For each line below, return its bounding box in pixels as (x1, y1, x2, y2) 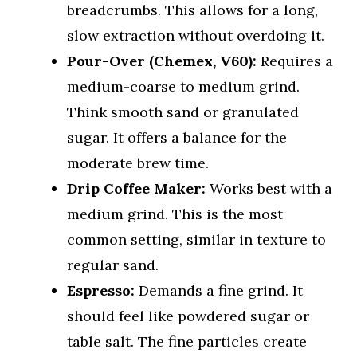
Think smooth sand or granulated (67, 103, 299, 122)
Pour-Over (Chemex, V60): (67, 52, 257, 71)
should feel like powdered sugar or (67, 307, 309, 326)
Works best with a (206, 179, 332, 198)
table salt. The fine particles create (67, 332, 307, 351)
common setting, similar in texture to (67, 230, 326, 249)
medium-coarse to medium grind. (67, 77, 300, 96)
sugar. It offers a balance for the (67, 128, 287, 147)
